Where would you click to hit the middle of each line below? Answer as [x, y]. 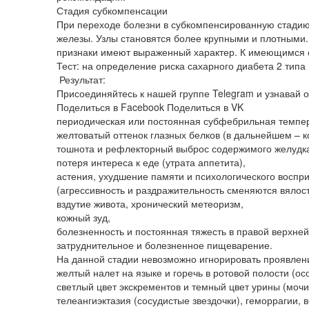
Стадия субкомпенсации [112, 10]
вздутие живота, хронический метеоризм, [150, 203]
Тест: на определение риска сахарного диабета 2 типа [181, 65]
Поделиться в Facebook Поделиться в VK [150, 107]
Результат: [81, 79]
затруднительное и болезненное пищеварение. [165, 245]
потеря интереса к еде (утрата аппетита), [151, 162]
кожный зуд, [83, 217]
